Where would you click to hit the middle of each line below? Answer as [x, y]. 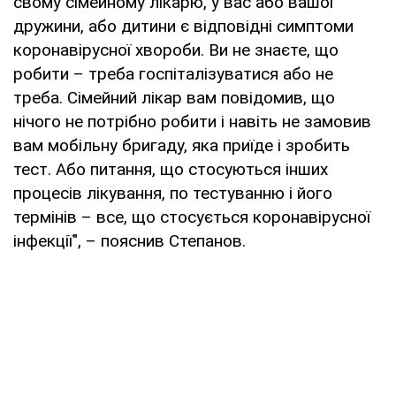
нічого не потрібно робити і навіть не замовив [192, 121]
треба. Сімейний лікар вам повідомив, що [174, 97]
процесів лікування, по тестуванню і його [173, 193]
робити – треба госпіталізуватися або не [173, 73]
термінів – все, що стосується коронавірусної [192, 217]
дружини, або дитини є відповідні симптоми [183, 26]
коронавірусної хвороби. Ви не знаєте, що [176, 49]
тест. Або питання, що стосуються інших [171, 169]
